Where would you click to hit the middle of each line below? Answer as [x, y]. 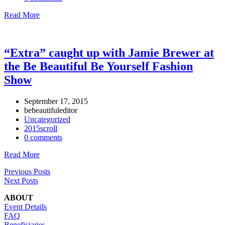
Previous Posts [27, 172]
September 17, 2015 [56, 101]
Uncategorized [47, 120]
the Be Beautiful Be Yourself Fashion [98, 67]
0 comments [43, 138]
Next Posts [21, 181]
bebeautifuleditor [51, 110]
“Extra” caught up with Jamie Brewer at [109, 53]
